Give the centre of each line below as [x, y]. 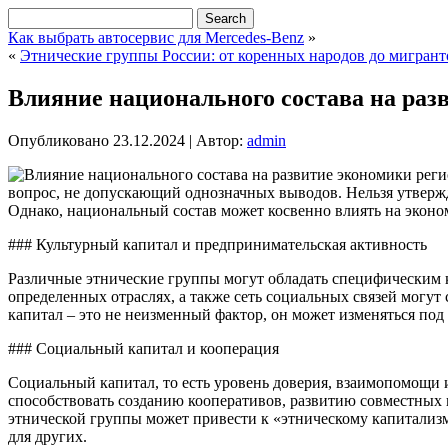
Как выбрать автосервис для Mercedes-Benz [156, 37]
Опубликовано [58, 140]
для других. [47, 436]
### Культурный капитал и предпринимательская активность [217, 244]
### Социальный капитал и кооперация [143, 348]
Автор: [219, 140]
